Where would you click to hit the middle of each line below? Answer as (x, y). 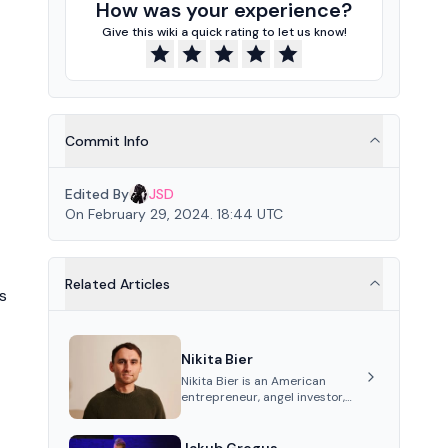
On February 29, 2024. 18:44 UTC (174, 214)
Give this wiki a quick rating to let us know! (224, 32)
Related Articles (117, 284)
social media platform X (248, 428)
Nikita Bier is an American (253, 380)
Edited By (97, 194)
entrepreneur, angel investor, (263, 396)
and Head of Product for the (260, 412)
